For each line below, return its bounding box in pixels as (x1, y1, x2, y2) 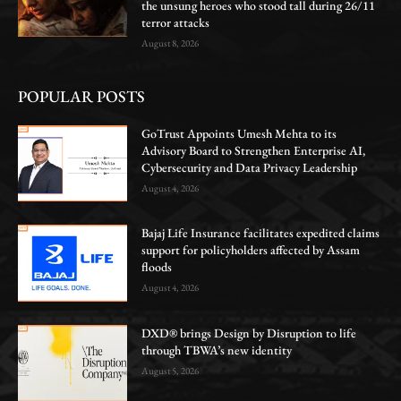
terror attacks (141, 13, 210, 30)
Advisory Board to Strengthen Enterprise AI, (141, 141, 366, 158)
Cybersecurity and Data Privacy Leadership (141, 158, 358, 175)
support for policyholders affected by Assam (141, 242, 361, 259)
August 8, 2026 (141, 36, 200, 49)
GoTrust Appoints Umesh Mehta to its (141, 124, 337, 141)
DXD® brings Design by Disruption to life (141, 324, 357, 341)
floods (141, 259, 173, 276)
